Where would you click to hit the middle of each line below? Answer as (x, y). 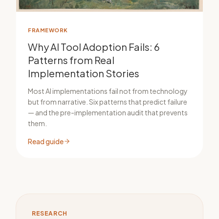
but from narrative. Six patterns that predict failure (108, 101)
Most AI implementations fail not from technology (108, 91)
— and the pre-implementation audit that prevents (108, 112)
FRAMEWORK (48, 30)
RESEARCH (50, 213)
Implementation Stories (84, 73)
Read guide (46, 141)
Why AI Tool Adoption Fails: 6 (94, 46)
